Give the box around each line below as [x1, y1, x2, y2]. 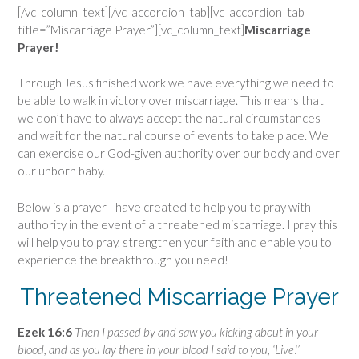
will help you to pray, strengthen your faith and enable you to [18, 234, 332, 249]
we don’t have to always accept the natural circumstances [18, 111, 321, 126]
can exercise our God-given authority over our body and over [18, 146, 340, 161]
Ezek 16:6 [18, 325, 75, 340]
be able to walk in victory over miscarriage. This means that [18, 93, 324, 108]
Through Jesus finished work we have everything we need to [18, 75, 334, 91]
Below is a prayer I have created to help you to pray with [18, 199, 311, 214]
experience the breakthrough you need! [18, 252, 228, 267]
